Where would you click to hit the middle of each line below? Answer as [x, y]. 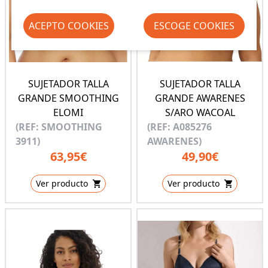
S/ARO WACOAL [200, 113]
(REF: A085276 [179, 127]
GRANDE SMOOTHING [68, 98]
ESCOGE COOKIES [194, 26]
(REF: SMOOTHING [59, 127]
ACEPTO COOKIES [68, 26]
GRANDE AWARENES [200, 98]
